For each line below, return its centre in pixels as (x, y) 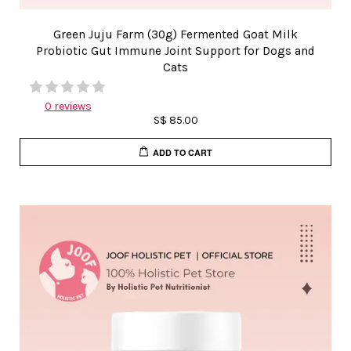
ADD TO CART (183, 152)
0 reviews (68, 106)
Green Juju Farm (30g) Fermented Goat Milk (175, 34)
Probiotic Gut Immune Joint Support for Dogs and (175, 51)
